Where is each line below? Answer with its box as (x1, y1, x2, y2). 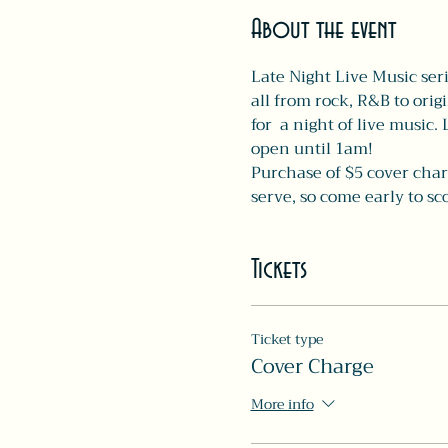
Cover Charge (250, 349, 374, 384)
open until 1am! (250, 135, 377, 163)
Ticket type (250, 327, 323, 351)
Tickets (250, 255, 307, 285)
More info (250, 392, 314, 417)
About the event (250, 15, 396, 45)
